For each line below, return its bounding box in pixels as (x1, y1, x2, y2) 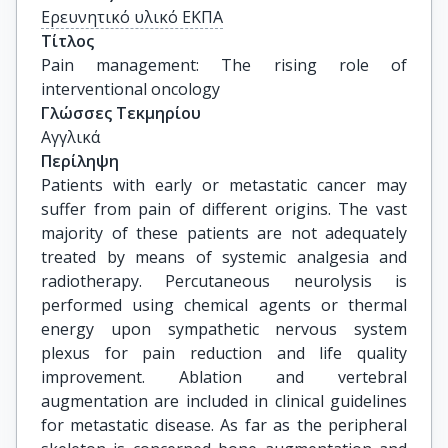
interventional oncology (41, 78, 220, 100)
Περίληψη (41, 150, 119, 172)
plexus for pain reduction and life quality (41, 342, 407, 364)
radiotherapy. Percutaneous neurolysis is (41, 270, 407, 292)
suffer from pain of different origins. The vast (41, 198, 407, 220)
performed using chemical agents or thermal (41, 294, 407, 316)
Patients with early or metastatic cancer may (41, 174, 407, 196)
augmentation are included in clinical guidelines (41, 390, 407, 412)
